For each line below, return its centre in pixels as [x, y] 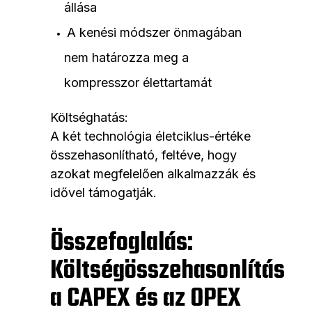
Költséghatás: [89, 118]
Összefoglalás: [122, 244]
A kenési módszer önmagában [154, 33]
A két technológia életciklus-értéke [150, 136]
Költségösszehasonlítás [167, 272]
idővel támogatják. [103, 193]
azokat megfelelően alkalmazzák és [153, 174]
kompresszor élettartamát [138, 83]
